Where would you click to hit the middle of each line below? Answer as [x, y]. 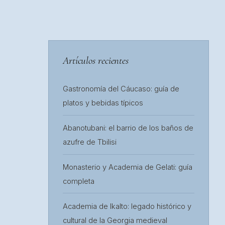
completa [79, 181]
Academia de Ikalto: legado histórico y [127, 206]
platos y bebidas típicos [103, 103]
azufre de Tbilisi [90, 142]
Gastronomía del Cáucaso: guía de [121, 89]
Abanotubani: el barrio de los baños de [128, 128]
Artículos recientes [96, 61]
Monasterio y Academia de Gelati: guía [128, 167]
